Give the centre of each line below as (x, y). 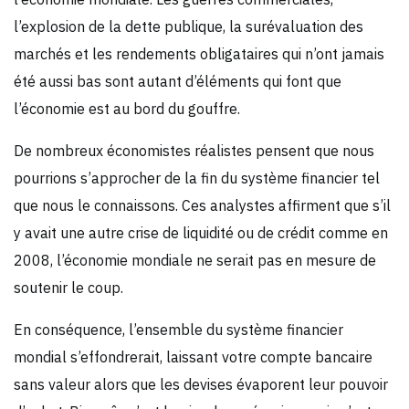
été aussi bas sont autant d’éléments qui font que (178, 81)
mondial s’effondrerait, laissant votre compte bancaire (193, 357)
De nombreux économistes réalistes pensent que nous (194, 150)
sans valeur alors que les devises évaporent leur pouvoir (201, 384)
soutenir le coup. (68, 287)
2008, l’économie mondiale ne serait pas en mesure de (195, 260)
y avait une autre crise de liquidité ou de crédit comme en (201, 232)
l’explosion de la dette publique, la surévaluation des (189, 26)
